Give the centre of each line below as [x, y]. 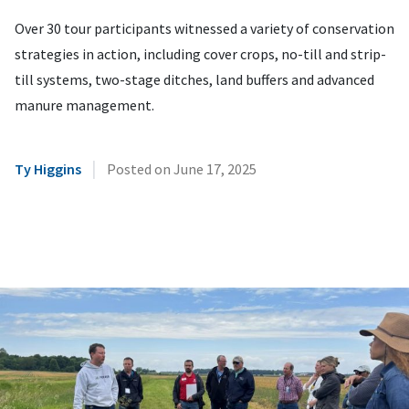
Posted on [140, 169]
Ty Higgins [48, 169]
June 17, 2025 [215, 169]
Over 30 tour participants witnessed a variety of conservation [204, 28]
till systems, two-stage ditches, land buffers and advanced [194, 79]
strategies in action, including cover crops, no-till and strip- [200, 54]
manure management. [84, 105]
